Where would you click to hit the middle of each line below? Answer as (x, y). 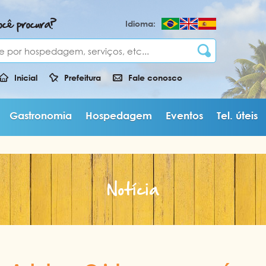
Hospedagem (118, 115)
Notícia (133, 189)
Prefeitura (82, 77)
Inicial (26, 77)
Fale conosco (155, 77)
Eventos (184, 115)
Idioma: (141, 23)
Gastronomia (40, 115)
